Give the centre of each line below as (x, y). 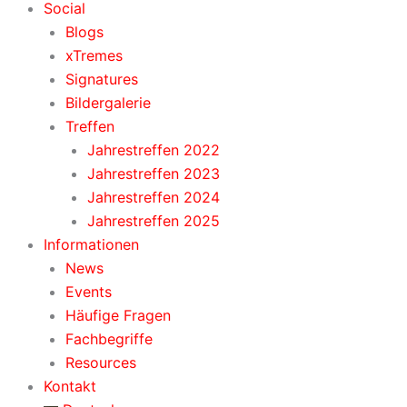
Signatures (102, 79)
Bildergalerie (108, 102)
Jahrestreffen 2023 (154, 173)
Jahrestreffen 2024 (154, 197)
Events (89, 291)
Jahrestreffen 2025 (154, 220)
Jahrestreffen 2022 (154, 149)
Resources (101, 362)
